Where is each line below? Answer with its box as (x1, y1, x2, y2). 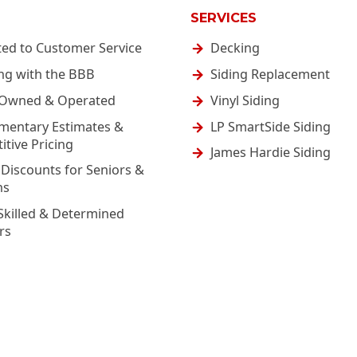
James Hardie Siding (210, 143, 331, 162)
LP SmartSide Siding (210, 117, 331, 135)
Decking (210, 39, 260, 57)
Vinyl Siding (210, 91, 280, 109)
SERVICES (190, 10, 257, 26)
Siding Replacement (210, 65, 330, 83)
